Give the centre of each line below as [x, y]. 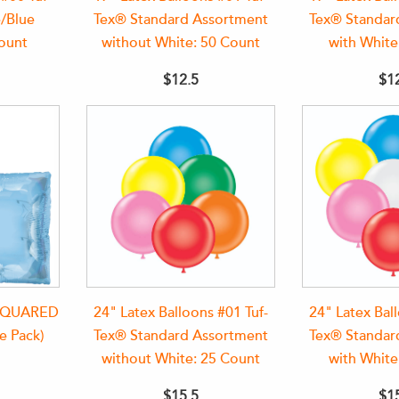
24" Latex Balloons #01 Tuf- [180, 313]
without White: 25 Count [180, 359]
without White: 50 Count [180, 43]
